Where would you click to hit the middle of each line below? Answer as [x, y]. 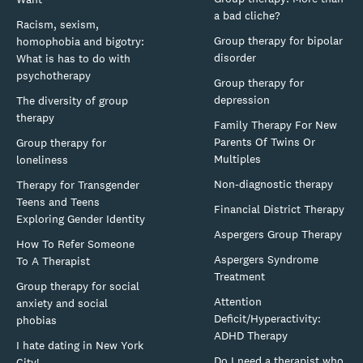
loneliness [42, 159]
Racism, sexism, [58, 24]
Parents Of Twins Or [265, 141]
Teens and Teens [58, 201]
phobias [36, 320]
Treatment [239, 276]
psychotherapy [53, 75]
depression [242, 99]
